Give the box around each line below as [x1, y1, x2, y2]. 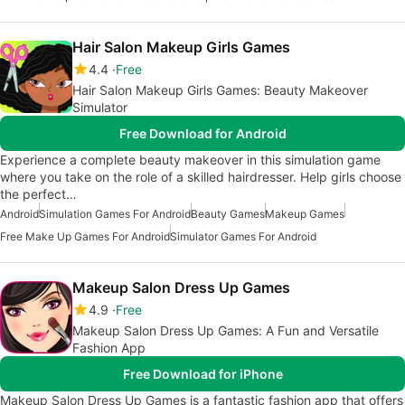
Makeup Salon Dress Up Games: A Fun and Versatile [72, 323, 379, 339]
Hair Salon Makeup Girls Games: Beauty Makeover [72, 82, 368, 99]
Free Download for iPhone [122, 366, 283, 382]
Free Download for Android [118, 126, 287, 142]
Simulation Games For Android [39, 207, 191, 221]
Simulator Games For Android [170, 230, 316, 244]
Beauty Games [191, 207, 265, 221]
